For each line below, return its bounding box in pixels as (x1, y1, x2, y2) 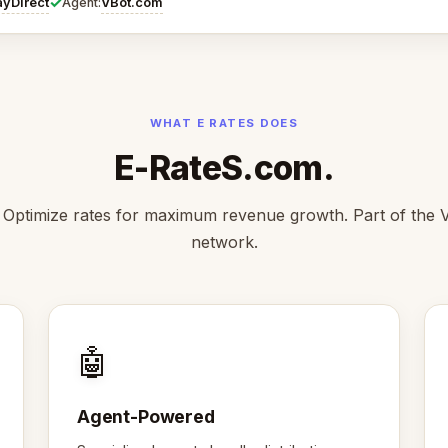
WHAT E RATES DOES (149, 115, 299, 130)
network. (190, 232, 258, 253)
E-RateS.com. (114, 147, 334, 189)
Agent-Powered (77, 405, 215, 427)
